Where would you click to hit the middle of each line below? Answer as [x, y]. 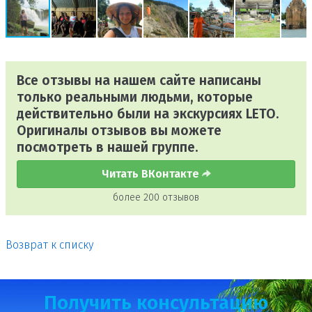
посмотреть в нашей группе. [108, 147]
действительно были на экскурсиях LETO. [148, 114]
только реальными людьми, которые [135, 97]
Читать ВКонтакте [151, 174]
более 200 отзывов [156, 197]
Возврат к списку [49, 244]
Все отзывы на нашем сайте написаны [139, 80]
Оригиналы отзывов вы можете [119, 131]
